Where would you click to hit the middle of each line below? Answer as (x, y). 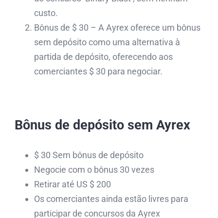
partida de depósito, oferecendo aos (103, 56)
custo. (46, 13)
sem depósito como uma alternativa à (107, 42)
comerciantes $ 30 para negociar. (98, 71)
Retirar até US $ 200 (73, 184)
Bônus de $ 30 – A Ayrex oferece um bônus (117, 27)
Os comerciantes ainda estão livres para (111, 199)
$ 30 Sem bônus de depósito (89, 155)
